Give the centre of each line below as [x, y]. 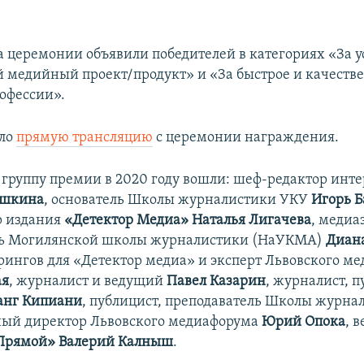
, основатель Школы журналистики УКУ [178, 201]
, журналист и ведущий [88, 282]
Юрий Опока [304, 323]
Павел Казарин [217, 282]
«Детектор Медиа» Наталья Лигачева [188, 221]
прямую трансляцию [85, 138]
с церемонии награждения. [246, 138]
